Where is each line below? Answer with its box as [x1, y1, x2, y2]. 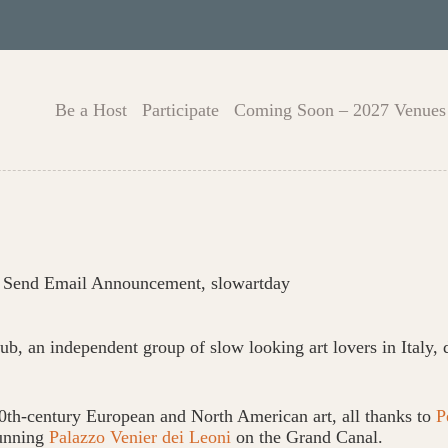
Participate [142, 99, 220, 120]
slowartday [211, 272, 290, 293]
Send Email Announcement [3, 272, 201, 293]
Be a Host [55, 99, 128, 120]
